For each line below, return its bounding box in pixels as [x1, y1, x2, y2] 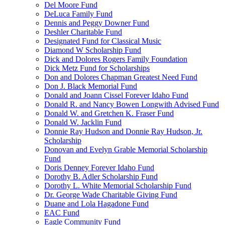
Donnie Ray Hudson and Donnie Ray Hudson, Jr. [44, 127, 202, 136]
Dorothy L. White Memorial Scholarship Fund [44, 181, 191, 190]
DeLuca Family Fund [44, 10, 113, 18]
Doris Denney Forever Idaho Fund [44, 163, 154, 172]
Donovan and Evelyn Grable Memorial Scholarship [44, 145, 207, 154]
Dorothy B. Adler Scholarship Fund [44, 172, 158, 181]
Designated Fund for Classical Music [44, 37, 161, 45]
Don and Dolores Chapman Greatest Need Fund [44, 73, 197, 81]
